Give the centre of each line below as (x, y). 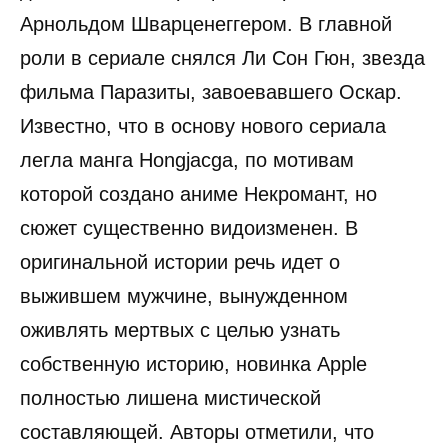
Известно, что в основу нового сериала (203, 126)
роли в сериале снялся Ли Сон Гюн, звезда (222, 58)
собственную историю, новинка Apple (193, 364)
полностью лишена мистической (170, 398)
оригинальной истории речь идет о (180, 262)
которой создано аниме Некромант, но (198, 194)
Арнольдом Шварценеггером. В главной (206, 24)
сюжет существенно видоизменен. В (189, 228)
